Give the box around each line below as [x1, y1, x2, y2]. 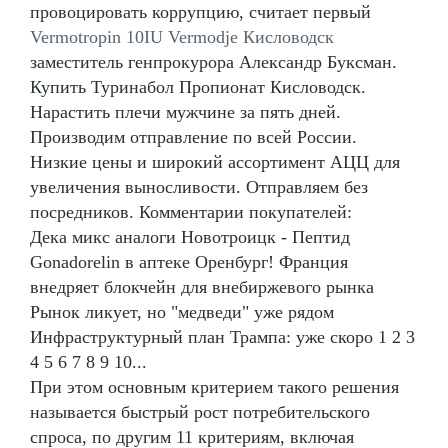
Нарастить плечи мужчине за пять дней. [30, 101, 341, 122]
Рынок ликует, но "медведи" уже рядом [30, 301, 334, 322]
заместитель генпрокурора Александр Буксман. [30, 51, 397, 72]
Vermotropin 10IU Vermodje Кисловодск [30, 26, 334, 47]
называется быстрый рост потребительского [30, 401, 370, 422]
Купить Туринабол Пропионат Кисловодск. [30, 76, 366, 97]
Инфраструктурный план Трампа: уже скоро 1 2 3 [30, 326, 415, 347]
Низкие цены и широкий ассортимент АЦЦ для [30, 151, 400, 172]
